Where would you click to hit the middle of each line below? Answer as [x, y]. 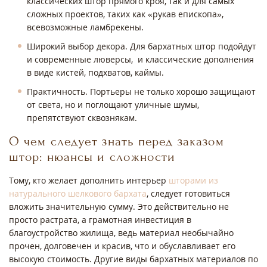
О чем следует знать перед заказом [117, 142]
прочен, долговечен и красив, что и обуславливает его [122, 246]
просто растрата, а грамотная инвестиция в [100, 220]
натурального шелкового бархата [78, 194]
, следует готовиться [188, 194]
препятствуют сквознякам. [83, 118]
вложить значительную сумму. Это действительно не [119, 207]
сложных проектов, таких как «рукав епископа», [125, 14]
